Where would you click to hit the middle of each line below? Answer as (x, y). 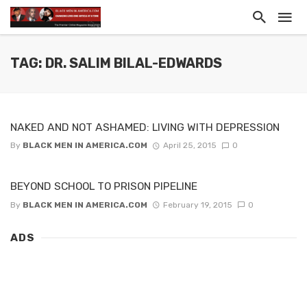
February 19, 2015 (197, 205)
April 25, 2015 (189, 146)
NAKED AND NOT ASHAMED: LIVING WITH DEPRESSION (145, 127)
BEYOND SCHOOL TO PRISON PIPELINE (104, 186)
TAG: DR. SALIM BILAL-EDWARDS (116, 63)
